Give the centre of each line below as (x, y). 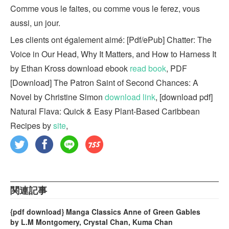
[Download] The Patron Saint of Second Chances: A (104, 83)
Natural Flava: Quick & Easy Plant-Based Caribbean (105, 111)
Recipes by (32, 125)
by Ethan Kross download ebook (70, 68)
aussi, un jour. (35, 23)
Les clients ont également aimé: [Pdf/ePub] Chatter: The (111, 40)
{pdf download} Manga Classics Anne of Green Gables (105, 212)
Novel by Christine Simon (58, 97)
